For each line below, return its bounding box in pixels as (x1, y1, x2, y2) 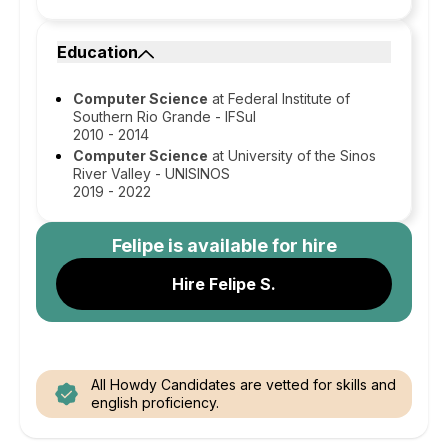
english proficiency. (91, 394, 219, 411)
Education (57, 42, 138, 62)
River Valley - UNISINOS (73, 165, 230, 182)
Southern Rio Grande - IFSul (73, 108, 256, 125)
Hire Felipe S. (172, 274, 276, 294)
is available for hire (163, 235, 337, 256)
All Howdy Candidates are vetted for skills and (91, 376, 396, 393)
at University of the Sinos (208, 147, 376, 164)
